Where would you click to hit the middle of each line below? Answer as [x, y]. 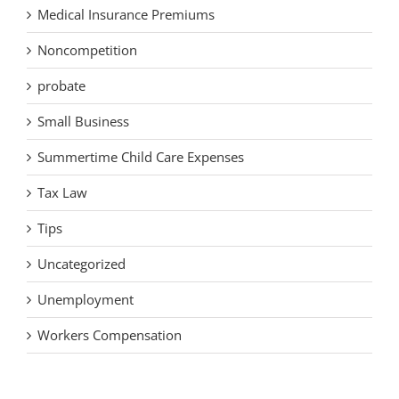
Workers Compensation [110, 335]
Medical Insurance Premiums [126, 15]
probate [61, 86]
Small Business [83, 122]
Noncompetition [87, 50]
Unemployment [85, 300]
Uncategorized [81, 264]
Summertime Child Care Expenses [141, 157]
